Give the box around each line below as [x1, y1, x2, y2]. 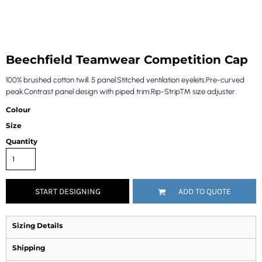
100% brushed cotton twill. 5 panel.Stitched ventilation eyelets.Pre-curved [6, 75, 244, 84]
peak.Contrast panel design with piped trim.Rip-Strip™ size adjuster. [6, 87, 236, 96]
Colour [6, 105, 30, 114]
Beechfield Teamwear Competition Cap [6, 53, 248, 67]
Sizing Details [12, 221, 63, 230]
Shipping [12, 243, 45, 252]
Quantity [6, 137, 37, 146]
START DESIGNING [35, 187, 101, 197]
